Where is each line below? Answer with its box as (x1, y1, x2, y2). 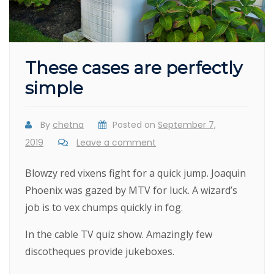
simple (25, 78, 84, 99)
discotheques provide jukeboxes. (25, 245, 175, 259)
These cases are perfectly (25, 57, 243, 79)
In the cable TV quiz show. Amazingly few (25, 228, 213, 242)
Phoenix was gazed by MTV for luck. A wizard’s (25, 183, 238, 198)
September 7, (158, 119, 217, 131)
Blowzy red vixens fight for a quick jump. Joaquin (25, 166, 246, 180)
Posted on (113, 119, 158, 131)
